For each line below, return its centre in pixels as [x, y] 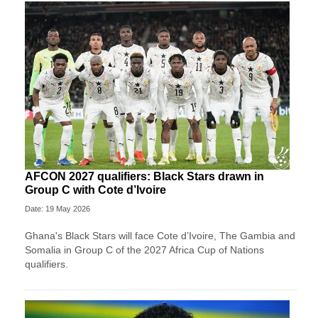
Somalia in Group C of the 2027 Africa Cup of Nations [144, 250]
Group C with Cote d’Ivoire [95, 190]
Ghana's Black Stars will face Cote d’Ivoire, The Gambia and [160, 235]
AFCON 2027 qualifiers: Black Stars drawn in [144, 176]
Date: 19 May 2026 [57, 208]
